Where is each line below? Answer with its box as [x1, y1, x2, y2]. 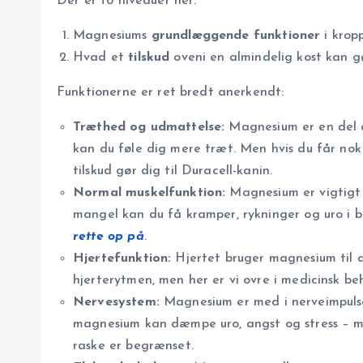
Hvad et [73, 51, 129, 65]
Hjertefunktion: [73, 252, 172, 266]
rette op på [73, 230, 144, 244]
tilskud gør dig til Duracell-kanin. [73, 164, 273, 178]
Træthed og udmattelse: [73, 121, 225, 135]
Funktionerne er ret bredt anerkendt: [57, 86, 284, 100]
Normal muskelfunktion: [73, 186, 226, 200]
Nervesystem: [73, 296, 160, 310]
